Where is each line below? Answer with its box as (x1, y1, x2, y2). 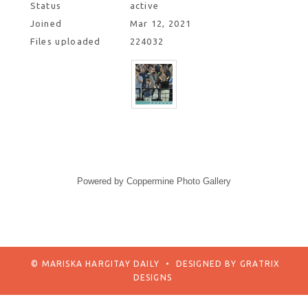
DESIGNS (133, 273, 172, 283)
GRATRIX (236, 259, 280, 269)
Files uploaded (30, 36, 101, 47)
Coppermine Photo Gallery (126, 176, 231, 187)
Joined (30, 19, 63, 29)
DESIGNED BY (175, 259, 237, 269)
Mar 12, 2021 (129, 19, 192, 29)
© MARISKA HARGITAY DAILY (31, 259, 159, 269)
